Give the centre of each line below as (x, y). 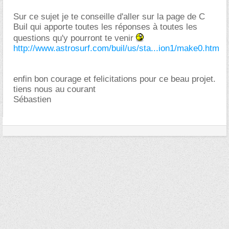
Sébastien (32, 99)
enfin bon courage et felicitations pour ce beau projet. (114, 79)
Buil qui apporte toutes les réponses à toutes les (105, 27)
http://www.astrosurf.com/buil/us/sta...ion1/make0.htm (116, 48)
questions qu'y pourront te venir (75, 38)
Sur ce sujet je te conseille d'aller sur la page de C (109, 16)
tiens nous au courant (54, 89)
